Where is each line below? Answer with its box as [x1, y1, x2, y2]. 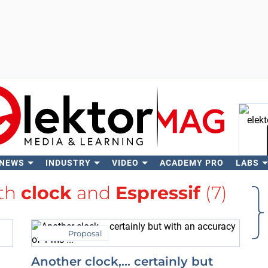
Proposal [68, 229, 102, 238]
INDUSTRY [45, 158, 91, 167]
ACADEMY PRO [159, 158, 224, 167]
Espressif [115, 182, 200, 204]
